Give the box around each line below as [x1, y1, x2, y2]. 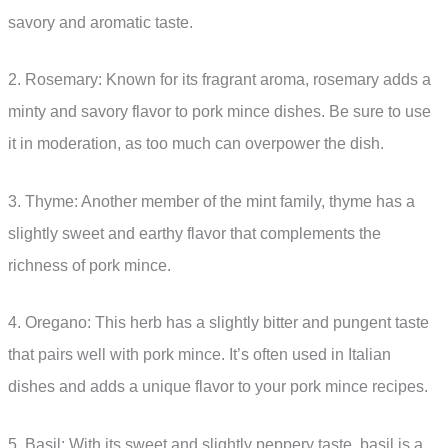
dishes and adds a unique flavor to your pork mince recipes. [8, 378, 428, 396]
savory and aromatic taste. [8, 13, 193, 31]
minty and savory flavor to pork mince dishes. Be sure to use [8, 103, 431, 121]
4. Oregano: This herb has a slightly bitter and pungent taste [8, 314, 429, 332]
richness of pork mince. [8, 256, 171, 274]
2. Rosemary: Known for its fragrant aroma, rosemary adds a [8, 71, 431, 89]
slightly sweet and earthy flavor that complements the [8, 224, 381, 242]
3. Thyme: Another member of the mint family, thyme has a [8, 192, 415, 210]
